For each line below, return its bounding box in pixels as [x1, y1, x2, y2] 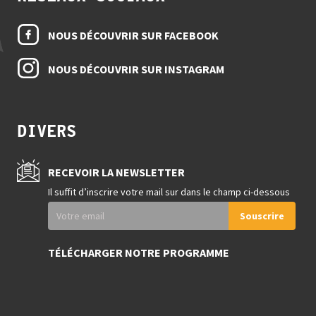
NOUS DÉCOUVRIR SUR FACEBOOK [48, 28, 219, 42]
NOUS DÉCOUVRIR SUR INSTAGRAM [48, 61, 224, 76]
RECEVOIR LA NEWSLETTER [48, 164, 185, 179]
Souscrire [240, 209, 284, 222]
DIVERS [17, 120, 76, 141]
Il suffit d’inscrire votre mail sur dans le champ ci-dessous [48, 185, 290, 198]
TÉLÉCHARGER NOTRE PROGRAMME [48, 245, 229, 260]
